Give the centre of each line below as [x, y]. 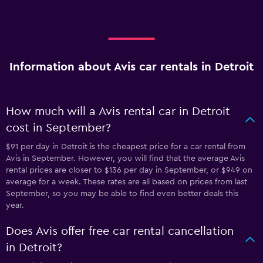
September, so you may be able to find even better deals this [122, 194]
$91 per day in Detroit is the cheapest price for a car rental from [126, 147]
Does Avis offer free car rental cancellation [120, 231]
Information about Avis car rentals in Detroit [131, 67]
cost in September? [58, 128]
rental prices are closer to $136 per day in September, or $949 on [129, 170]
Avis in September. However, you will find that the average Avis [125, 159]
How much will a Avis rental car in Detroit [118, 112]
